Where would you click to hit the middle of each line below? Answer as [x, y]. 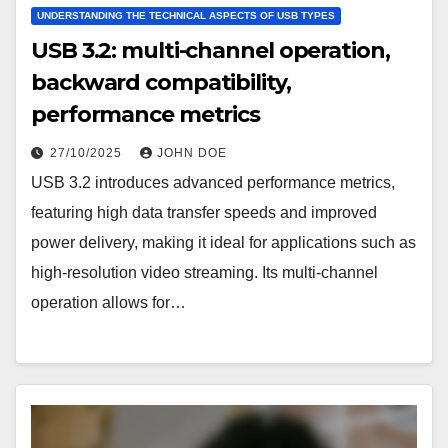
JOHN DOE [192, 152]
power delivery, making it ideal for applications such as [223, 242]
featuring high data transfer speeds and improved [204, 212]
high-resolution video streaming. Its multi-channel [204, 272]
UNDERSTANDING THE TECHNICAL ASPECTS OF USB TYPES [186, 15]
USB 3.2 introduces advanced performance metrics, [213, 182]
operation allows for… [108, 302]
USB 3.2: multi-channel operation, [210, 50]
